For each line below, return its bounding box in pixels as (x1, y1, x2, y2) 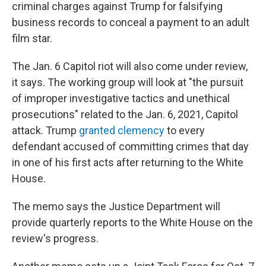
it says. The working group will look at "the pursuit (12, 76, 243, 88)
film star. (12, 32, 52, 45)
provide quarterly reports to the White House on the (12, 216, 253, 229)
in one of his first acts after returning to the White (12, 156, 243, 169)
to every (164, 124, 205, 137)
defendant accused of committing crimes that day (12, 140, 249, 153)
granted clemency (79, 124, 164, 137)
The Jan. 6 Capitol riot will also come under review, (12, 60, 248, 72)
